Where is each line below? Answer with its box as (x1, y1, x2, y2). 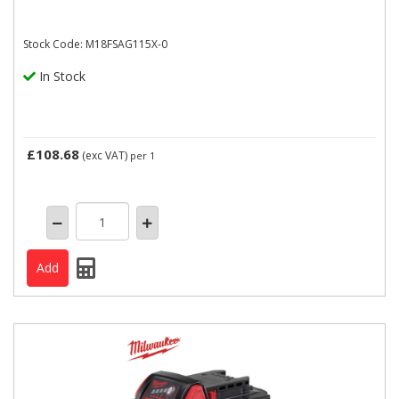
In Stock (36, 68, 85, 85)
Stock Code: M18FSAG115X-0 (23, 37, 167, 53)
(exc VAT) (79, 148, 130, 164)
